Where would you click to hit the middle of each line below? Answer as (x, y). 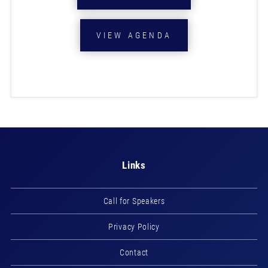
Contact (134, 253)
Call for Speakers (134, 201)
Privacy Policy (134, 227)
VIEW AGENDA (134, 36)
